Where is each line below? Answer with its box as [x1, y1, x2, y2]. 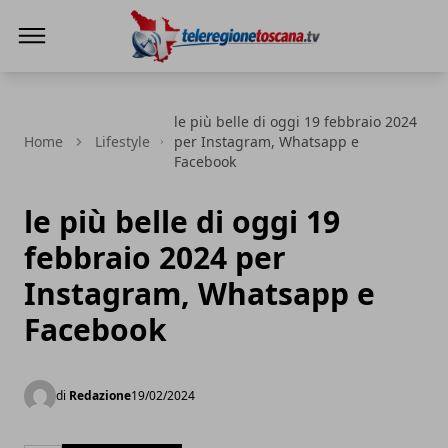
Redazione [69, 387, 131, 404]
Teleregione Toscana [125, 64, 281, 86]
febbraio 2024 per [24, 237, 286, 278]
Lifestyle [95, 132, 150, 151]
